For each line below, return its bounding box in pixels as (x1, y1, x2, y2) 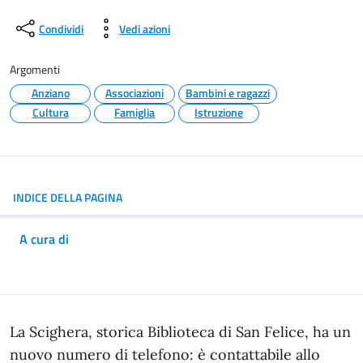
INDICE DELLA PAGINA (13, 189, 122, 206)
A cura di (19, 229, 69, 249)
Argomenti (10, 61, 60, 78)
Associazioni (105, 84, 164, 101)
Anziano (31, 84, 70, 101)
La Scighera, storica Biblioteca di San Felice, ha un (10, 322, 351, 341)
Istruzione (194, 104, 243, 121)
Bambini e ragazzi (186, 84, 270, 101)
